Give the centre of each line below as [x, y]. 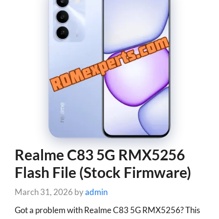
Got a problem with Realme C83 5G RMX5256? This [107, 210]
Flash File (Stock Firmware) [103, 172]
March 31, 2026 [44, 192]
